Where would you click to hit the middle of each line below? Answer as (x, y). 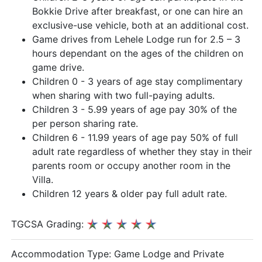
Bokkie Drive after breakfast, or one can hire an (137, 11)
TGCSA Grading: (49, 224)
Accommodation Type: (63, 254)
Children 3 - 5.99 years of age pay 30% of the (135, 109)
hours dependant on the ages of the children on (138, 53)
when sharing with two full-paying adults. (123, 95)
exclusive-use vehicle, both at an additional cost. (140, 25)
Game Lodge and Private (169, 254)
